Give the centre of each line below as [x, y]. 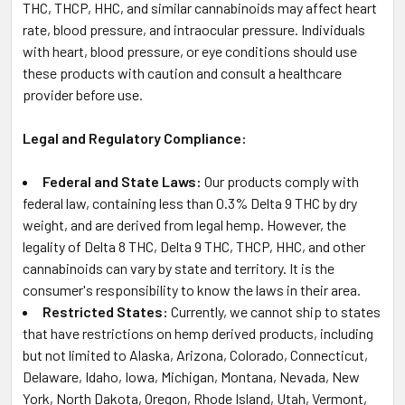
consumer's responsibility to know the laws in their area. [192, 289]
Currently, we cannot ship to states [276, 311]
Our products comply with [282, 181]
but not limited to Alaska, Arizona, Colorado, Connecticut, [195, 354]
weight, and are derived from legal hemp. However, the [184, 224]
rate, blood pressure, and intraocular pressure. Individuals [194, 29]
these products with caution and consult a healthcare [182, 72]
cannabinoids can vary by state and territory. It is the [179, 268]
